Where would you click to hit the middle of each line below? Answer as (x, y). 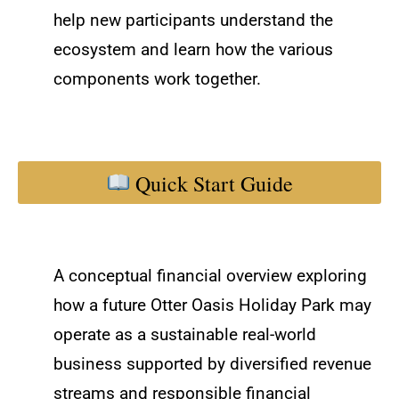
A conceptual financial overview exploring (210, 277)
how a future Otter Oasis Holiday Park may (212, 306)
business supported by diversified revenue (212, 365)
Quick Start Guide (212, 183)
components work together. (157, 79)
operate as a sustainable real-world (185, 335)
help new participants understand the (193, 20)
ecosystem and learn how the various (193, 49)
